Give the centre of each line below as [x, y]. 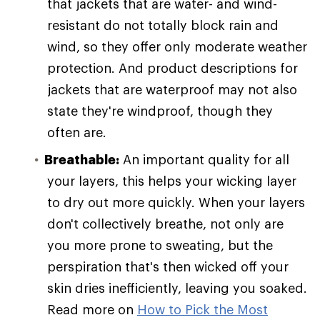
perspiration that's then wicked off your [168, 267]
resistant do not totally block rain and [163, 25]
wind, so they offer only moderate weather [177, 47]
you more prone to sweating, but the [160, 245]
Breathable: [82, 160]
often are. [77, 132]
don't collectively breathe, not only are [165, 224]
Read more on [92, 310]
